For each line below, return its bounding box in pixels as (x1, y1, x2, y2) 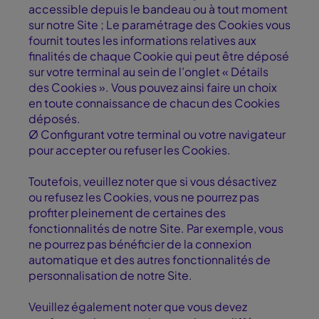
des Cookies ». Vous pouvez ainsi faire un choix (28, 80, 277, 95)
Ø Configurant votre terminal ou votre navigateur (28, 127, 286, 142)
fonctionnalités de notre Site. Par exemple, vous (28, 221, 283, 236)
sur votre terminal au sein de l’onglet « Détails (28, 64, 268, 80)
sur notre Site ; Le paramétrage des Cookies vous (28, 17, 291, 33)
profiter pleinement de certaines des (28, 205, 226, 221)
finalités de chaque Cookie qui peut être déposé (28, 48, 289, 64)
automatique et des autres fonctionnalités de (28, 252, 271, 268)
